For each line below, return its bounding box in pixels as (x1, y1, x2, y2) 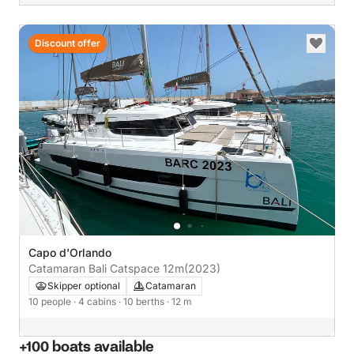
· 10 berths (119, 295, 167, 307)
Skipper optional (47, 279, 120, 292)
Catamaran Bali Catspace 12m (88, 261, 184, 275)
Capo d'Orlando (28, 245, 111, 259)
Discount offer (35, 37, 100, 49)
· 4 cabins (73, 295, 119, 307)
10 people (28, 295, 73, 307)
